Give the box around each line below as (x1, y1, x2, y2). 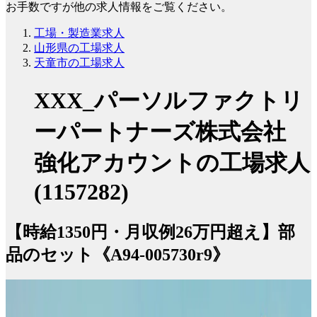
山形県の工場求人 (34, 41, 125, 54)
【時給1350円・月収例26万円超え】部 (6, 222, 295, 241)
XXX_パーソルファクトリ (34, 88, 304, 114)
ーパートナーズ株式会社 (34, 119, 286, 145)
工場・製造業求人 (34, 26, 125, 39)
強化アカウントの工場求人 (34, 150, 310, 176)
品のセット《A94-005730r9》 (6, 245, 229, 264)
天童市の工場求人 (34, 56, 125, 69)
